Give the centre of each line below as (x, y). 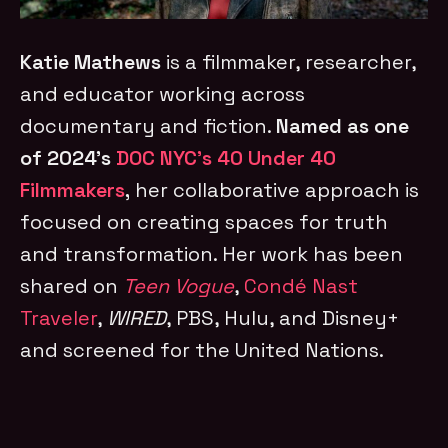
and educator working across (163, 93)
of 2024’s (68, 157)
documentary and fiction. (148, 125)
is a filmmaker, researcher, (291, 61)
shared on (72, 285)
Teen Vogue (179, 285)
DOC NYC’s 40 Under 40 (226, 157)
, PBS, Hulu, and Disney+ (283, 317)
